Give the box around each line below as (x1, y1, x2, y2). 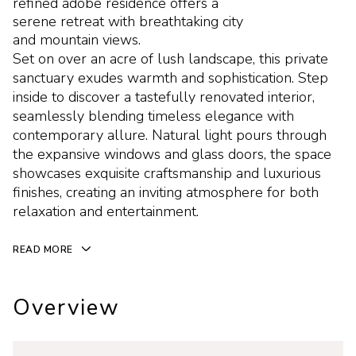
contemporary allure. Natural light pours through (13, 126, 327, 145)
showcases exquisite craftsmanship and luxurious (13, 164, 321, 183)
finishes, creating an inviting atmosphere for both (13, 183, 319, 202)
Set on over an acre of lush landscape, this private (13, 49, 328, 68)
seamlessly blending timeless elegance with (13, 106, 294, 126)
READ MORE (13, 243, 73, 256)
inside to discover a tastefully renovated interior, (13, 87, 315, 106)
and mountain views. (13, 30, 141, 49)
